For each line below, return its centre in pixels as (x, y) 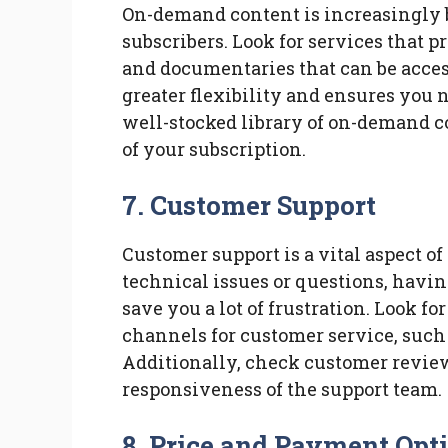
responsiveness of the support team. (282, 389)
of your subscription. (214, 149)
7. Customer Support (249, 205)
